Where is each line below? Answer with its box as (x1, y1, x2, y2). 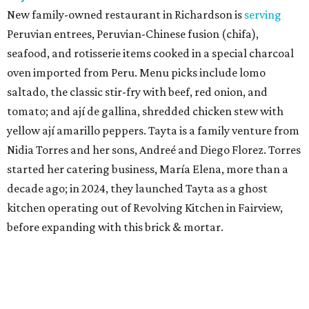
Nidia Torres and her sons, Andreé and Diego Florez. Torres (7, 142, 301, 157)
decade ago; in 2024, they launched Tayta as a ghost (7, 181, 268, 195)
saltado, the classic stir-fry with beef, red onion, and (7, 84, 268, 99)
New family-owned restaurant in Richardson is (7, 7, 244, 21)
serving (244, 7, 281, 21)
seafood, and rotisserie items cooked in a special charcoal (7, 46, 294, 60)
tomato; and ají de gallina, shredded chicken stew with (7, 103, 283, 118)
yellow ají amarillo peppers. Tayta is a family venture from (7, 123, 299, 137)
